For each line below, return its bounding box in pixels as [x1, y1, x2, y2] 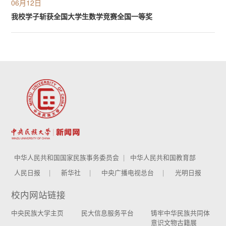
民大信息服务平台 [81, 207, 134, 217]
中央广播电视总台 [101, 167, 154, 178]
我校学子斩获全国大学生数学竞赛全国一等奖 [11, 11, 153, 21]
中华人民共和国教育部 [130, 152, 196, 162]
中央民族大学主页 [11, 207, 64, 217]
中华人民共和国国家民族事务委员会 [14, 152, 119, 162]
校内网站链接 [11, 188, 66, 201]
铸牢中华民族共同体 [151, 207, 210, 217]
